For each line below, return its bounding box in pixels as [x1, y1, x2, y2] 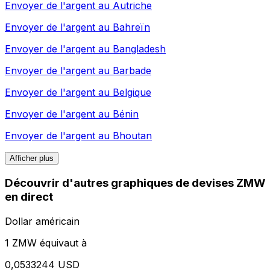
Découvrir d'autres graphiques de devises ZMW [5, 176, 265, 190]
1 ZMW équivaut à [5, 236, 87, 249]
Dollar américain [5, 215, 80, 227]
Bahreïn [113, 21, 150, 34]
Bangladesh [113, 43, 166, 55]
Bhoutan [113, 130, 152, 142]
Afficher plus [10, 154, 54, 163]
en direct [5, 190, 53, 204]
